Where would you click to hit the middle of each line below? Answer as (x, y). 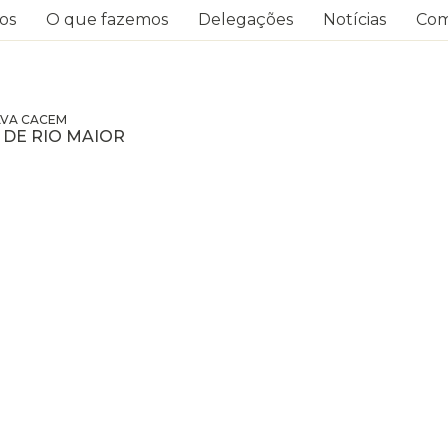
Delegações (245, 19)
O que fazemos (107, 19)
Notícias (354, 19)
